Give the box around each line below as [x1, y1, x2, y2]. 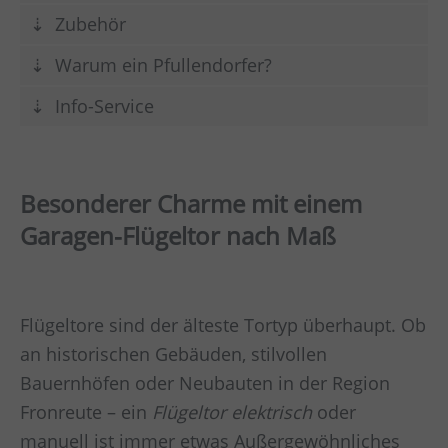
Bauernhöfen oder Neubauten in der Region [20, 371, 390, 396]
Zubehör [55, 11, 126, 36]
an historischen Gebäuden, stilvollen [20, 342, 327, 367]
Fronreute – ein [20, 400, 152, 425]
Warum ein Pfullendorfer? [55, 52, 272, 77]
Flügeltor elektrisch [152, 400, 312, 425]
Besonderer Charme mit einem [20, 186, 362, 220]
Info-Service [55, 93, 154, 118]
